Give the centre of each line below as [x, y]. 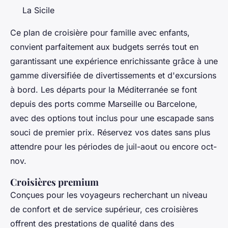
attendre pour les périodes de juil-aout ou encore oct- [113, 146]
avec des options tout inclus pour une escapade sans [112, 118]
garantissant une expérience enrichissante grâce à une [114, 61]
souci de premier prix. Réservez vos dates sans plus [110, 132]
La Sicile [38, 10]
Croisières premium [55, 182]
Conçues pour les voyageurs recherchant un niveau [109, 195]
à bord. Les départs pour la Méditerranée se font [104, 89]
